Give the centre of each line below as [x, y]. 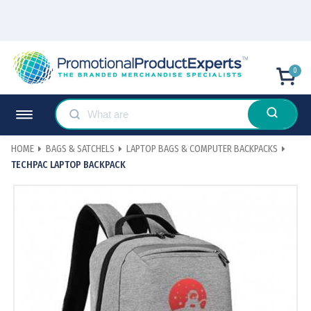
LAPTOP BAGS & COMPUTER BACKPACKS [202, 149]
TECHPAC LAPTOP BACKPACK [68, 165]
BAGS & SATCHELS [80, 149]
